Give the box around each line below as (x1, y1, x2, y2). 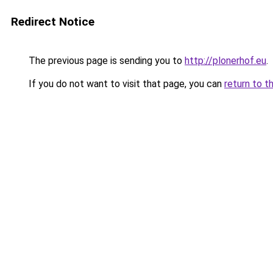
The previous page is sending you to (26, 55, 185, 66)
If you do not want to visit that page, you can (26, 78, 224, 90)
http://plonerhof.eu (185, 55, 266, 66)
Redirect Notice (11, 15, 94, 29)
